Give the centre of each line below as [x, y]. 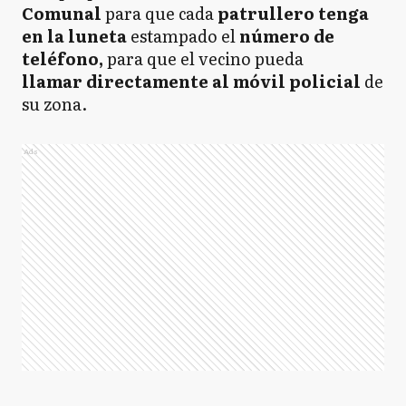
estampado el [181, 36]
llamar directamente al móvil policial [193, 81]
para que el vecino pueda [203, 58]
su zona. [54, 104]
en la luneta [74, 36]
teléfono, [63, 58]
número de [285, 36]
